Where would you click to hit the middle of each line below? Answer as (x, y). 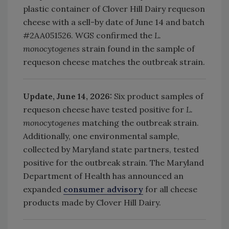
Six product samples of (159, 96)
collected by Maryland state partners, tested (111, 149)
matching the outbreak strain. (139, 122)
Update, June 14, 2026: (68, 96)
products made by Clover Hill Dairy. (92, 202)
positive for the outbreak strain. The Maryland (113, 162)
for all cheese (170, 189)
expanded (43, 189)
